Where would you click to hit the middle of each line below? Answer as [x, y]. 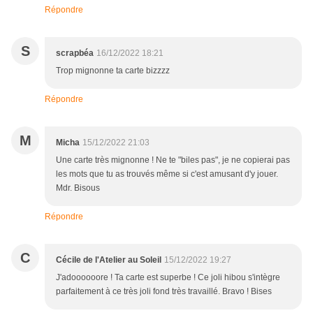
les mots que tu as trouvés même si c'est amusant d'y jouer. [167, 174]
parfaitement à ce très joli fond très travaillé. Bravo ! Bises [164, 292]
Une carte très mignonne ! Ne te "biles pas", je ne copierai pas [173, 160]
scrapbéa [75, 53]
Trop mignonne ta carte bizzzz [113, 71]
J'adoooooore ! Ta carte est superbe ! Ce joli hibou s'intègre [168, 278]
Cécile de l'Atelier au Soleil [109, 260]
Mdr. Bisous [78, 188]
